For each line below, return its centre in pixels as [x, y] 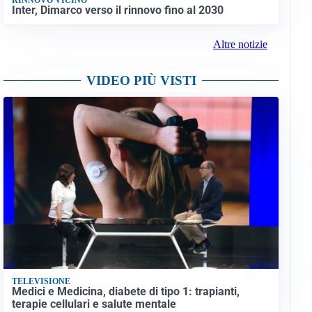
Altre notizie [240, 45]
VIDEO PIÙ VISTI [141, 81]
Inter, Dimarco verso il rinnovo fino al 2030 [117, 10]
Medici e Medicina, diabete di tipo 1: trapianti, [125, 292]
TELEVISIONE [41, 281]
